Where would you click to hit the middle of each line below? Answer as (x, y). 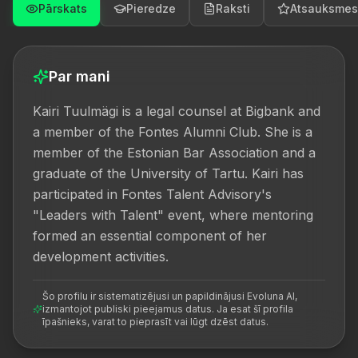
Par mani (80, 76)
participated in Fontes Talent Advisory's (152, 194)
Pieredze (151, 8)
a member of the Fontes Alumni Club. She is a (173, 132)
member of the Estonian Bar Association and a (174, 153)
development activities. (101, 257)
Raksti (233, 8)
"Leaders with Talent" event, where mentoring (173, 215)
